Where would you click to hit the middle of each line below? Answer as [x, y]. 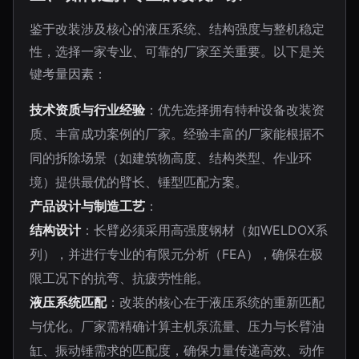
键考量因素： [68, 74]
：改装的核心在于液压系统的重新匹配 [216, 302]
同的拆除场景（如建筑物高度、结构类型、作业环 [171, 158]
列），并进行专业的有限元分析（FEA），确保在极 [176, 254]
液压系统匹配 [68, 302]
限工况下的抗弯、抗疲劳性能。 [119, 278]
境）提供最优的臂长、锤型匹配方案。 [139, 182]
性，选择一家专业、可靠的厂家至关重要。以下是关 [177, 51]
